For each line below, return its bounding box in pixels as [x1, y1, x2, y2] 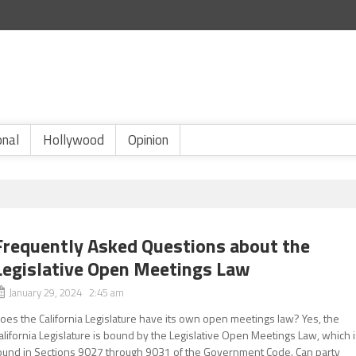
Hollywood [43, 130, 104, 150]
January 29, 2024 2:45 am [9, 284, 125, 300]
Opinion [128, 130, 168, 150]
